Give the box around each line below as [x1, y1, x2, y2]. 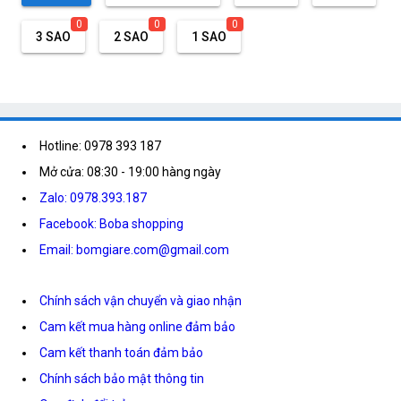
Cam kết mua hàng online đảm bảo [39, 319, 235, 334]
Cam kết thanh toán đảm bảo [39, 345, 203, 360]
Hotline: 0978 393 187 [39, 138, 161, 153]
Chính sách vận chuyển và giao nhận [39, 293, 242, 308]
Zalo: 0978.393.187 [39, 190, 147, 205]
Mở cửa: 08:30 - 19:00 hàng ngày [39, 164, 221, 179]
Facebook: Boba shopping [39, 216, 183, 231]
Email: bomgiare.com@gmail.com [39, 242, 229, 257]
